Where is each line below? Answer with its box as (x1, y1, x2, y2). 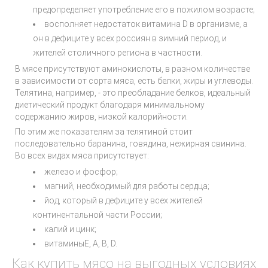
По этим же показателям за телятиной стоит (15, 127, 193, 136)
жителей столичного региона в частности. (33, 48, 202, 57)
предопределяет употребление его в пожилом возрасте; (33, 5, 255, 14)
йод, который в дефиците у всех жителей (44, 196, 203, 205)
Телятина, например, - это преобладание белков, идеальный (15, 88, 251, 98)
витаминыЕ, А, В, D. (44, 239, 117, 248)
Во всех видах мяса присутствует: (15, 151, 149, 160)
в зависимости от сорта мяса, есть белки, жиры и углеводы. (15, 76, 253, 86)
